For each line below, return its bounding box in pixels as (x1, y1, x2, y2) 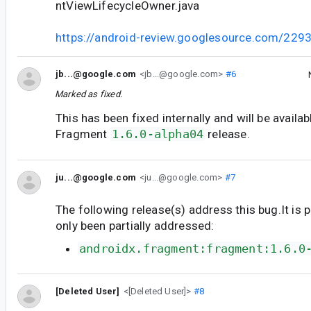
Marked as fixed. (55, 88, 122, 99)
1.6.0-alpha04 (111, 126, 204, 141)
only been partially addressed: (56, 219, 215, 233)
